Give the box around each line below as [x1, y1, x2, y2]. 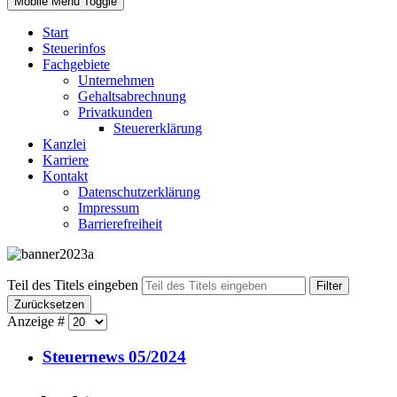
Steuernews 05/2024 [43, 346, 186, 366]
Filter [316, 279, 342, 292]
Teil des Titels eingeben [7, 277, 142, 292]
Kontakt [43, 168, 88, 183]
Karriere [43, 152, 89, 167]
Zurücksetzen [14, 298, 84, 311]
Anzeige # [7, 314, 68, 329]
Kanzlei [43, 136, 86, 152]
